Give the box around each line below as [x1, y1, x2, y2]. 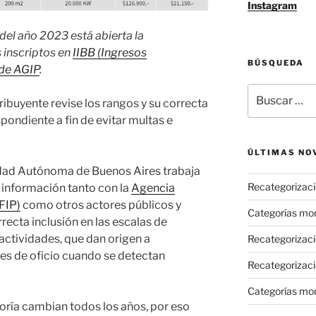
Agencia [131, 181, 175, 195]
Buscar [246, 84, 280, 97]
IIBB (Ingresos [73, 45, 147, 59]
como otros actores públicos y [20, 197, 181, 212]
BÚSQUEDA [247, 57, 304, 68]
